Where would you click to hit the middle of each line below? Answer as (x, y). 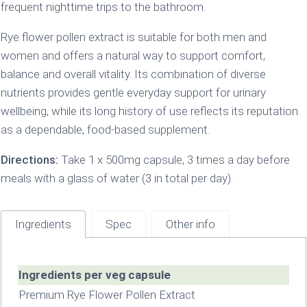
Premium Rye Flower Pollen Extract (107, 294)
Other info (190, 224)
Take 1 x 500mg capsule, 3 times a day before (174, 159)
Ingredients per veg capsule (94, 274)
